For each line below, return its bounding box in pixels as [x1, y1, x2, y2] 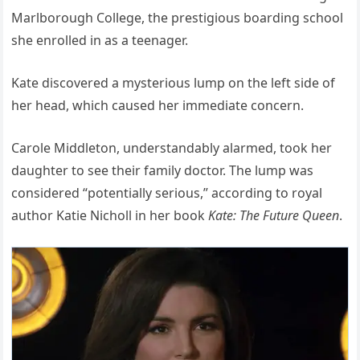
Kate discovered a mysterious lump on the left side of [11, 74, 336, 92]
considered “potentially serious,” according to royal [11, 184, 323, 202]
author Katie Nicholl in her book [11, 207, 209, 225]
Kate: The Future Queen [208, 207, 340, 225]
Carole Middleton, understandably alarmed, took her [11, 139, 333, 157]
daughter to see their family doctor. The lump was [11, 162, 314, 180]
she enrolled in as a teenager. [11, 31, 189, 50]
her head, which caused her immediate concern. [11, 96, 305, 115]
